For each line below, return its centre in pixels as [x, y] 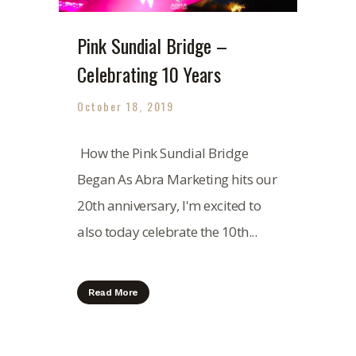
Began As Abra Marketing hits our [177, 180]
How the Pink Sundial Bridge [163, 153]
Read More [113, 293]
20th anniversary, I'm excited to [169, 206]
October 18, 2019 [126, 106]
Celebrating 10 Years [149, 74]
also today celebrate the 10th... [167, 232]
